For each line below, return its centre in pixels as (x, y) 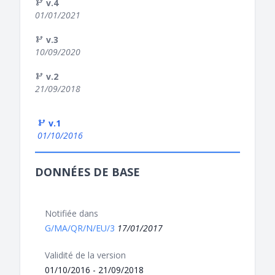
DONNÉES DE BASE (87, 172)
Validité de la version (85, 255)
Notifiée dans (72, 214)
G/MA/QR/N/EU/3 (81, 228)
